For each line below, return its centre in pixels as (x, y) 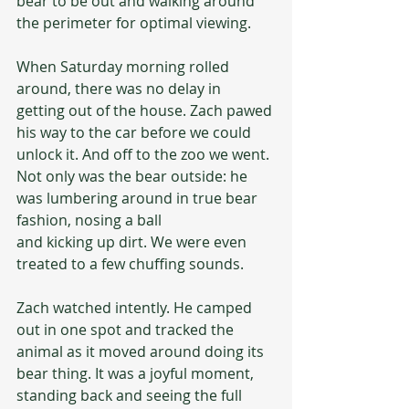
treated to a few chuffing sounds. (130, 263)
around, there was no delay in (121, 88)
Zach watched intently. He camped (136, 307)
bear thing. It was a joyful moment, (137, 373)
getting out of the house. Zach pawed (146, 110)
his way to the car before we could (136, 132)
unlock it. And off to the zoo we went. (145, 154)
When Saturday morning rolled (125, 66)
